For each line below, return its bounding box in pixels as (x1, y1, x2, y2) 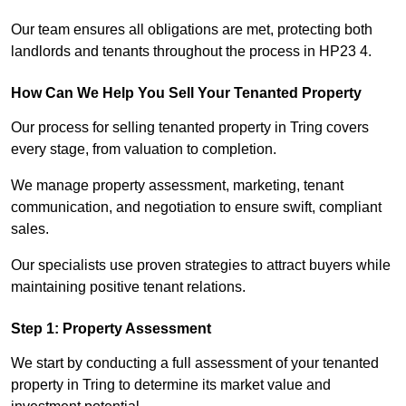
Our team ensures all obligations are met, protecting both (11, 22, 372, 38)
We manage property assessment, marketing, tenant (11, 178, 343, 194)
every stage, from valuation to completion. (11, 141, 276, 158)
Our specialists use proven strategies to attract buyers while (11, 257, 391, 274)
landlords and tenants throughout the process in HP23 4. (11, 43, 372, 60)
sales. (11, 221, 49, 237)
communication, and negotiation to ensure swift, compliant (11, 199, 382, 216)
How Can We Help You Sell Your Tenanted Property (11, 85, 362, 101)
